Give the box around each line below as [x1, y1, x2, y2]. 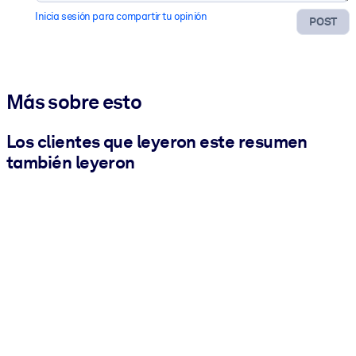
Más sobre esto [6, 90, 142, 114]
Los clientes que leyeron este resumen [6, 130, 308, 152]
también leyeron [6, 151, 135, 172]
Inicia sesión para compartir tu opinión [35, 10, 207, 22]
